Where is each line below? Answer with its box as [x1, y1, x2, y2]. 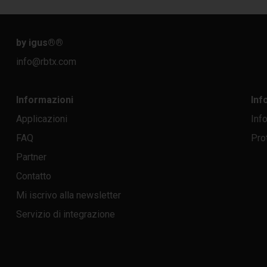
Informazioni [15, 94, 73, 105]
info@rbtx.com [15, 55, 76, 67]
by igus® [15, 36, 55, 48]
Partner [15, 151, 46, 163]
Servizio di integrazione [15, 208, 115, 220]
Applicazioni [15, 113, 67, 125]
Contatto [15, 170, 51, 182]
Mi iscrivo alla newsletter [15, 189, 121, 201]
